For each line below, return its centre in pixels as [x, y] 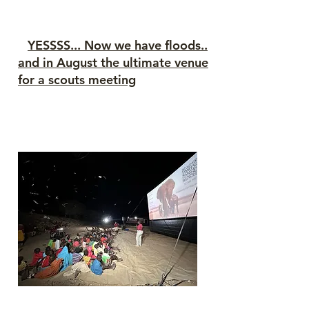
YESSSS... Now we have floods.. [118, 45]
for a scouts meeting [77, 80]
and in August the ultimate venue [113, 62]
